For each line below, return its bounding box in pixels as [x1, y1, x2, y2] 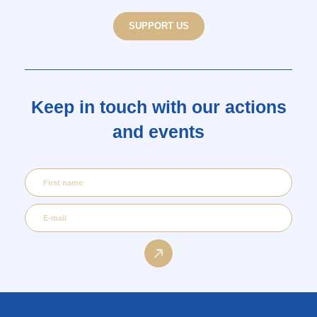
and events [113, 121, 204, 142]
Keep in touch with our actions [30, 96, 287, 117]
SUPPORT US [128, 20, 189, 31]
